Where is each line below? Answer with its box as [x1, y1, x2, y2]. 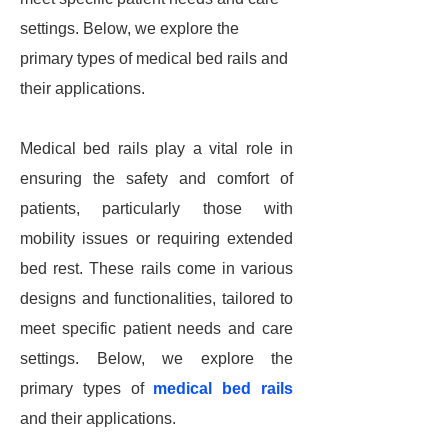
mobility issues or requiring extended [20, 230, 293, 247]
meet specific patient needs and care [20, 320, 293, 337]
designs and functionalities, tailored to [20, 290, 293, 307]
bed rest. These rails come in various [20, 260, 293, 277]
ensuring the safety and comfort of [20, 170, 293, 187]
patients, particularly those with [20, 200, 293, 217]
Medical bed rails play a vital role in [20, 140, 293, 157]
